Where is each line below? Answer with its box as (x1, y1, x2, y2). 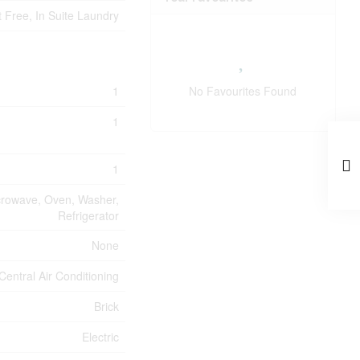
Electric (82, 329, 120, 346)
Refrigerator (58, 207, 120, 224)
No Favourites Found (189, 83, 297, 100)
